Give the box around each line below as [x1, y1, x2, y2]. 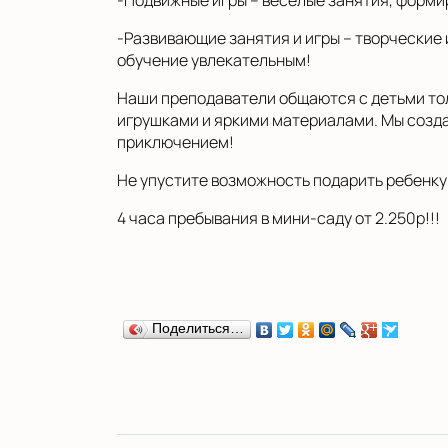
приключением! [117, 131, 234, 153]
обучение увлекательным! [117, 49, 311, 71]
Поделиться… [152, 320, 244, 336]
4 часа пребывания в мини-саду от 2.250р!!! [117, 207, 440, 229]
